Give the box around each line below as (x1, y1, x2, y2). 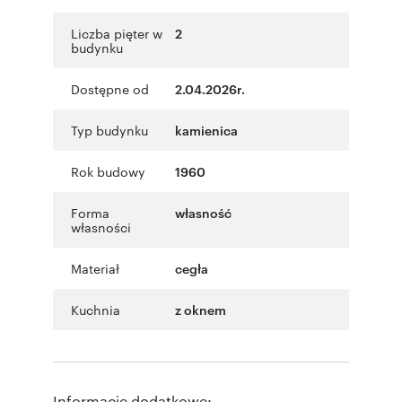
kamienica (175, 120, 238, 138)
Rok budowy (71, 162, 145, 180)
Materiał (71, 258, 119, 277)
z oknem (175, 300, 226, 318)
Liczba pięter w (71, 23, 162, 42)
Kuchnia (71, 300, 120, 319)
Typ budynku (71, 120, 148, 139)
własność (175, 203, 232, 221)
